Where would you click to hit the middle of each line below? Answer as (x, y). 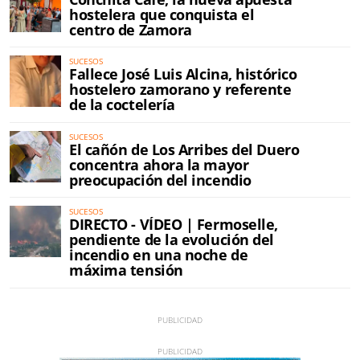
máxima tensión (126, 270)
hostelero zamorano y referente (180, 90)
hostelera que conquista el (162, 14)
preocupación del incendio (160, 180)
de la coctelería (122, 105)
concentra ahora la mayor (159, 164)
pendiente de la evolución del (172, 240)
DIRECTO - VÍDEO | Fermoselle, (174, 225)
